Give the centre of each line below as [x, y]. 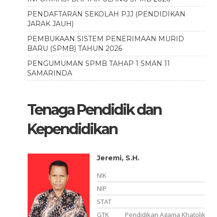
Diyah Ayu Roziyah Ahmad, [146, 158]
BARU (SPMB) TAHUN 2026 [74, 48]
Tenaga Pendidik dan [94, 110]
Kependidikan [72, 129]
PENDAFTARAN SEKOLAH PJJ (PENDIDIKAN [106, 14]
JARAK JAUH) [50, 24]
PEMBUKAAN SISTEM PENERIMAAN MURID [105, 39]
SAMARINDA [49, 73]
